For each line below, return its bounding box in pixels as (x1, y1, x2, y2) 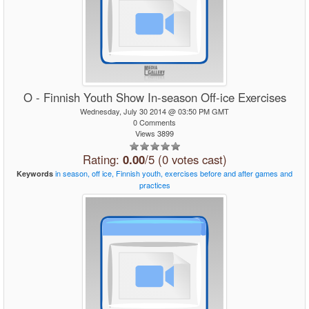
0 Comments (133, 117, 176, 128)
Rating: (82, 151, 123, 168)
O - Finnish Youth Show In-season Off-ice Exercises (23, 89, 286, 106)
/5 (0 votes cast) (144, 151, 227, 168)
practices (139, 179, 170, 190)
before (200, 168, 221, 179)
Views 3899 (135, 128, 174, 139)
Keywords (17, 168, 53, 179)
